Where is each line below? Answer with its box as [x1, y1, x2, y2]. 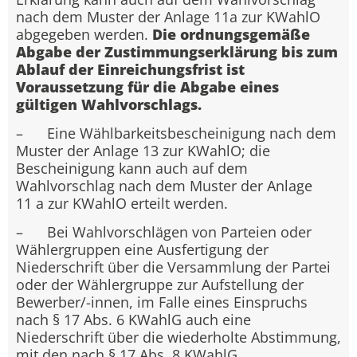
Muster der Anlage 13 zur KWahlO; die [16, 140, 270, 160]
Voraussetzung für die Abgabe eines [16, 76, 279, 96]
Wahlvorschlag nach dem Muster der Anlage [16, 175, 312, 195]
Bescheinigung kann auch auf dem [16, 158, 248, 178]
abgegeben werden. [16, 24, 152, 44]
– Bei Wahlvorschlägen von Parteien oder [16, 222, 312, 242]
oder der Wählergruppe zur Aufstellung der [16, 275, 304, 295]
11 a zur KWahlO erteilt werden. [16, 193, 228, 213]
